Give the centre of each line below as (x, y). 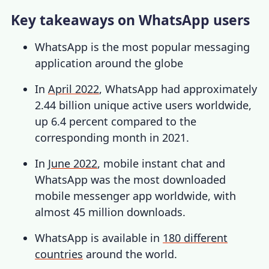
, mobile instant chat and (162, 164)
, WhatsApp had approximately (178, 89)
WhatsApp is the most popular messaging (143, 47)
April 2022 (74, 89)
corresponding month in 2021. (112, 138)
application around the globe (111, 63)
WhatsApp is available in (99, 238)
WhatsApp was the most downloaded (131, 180)
